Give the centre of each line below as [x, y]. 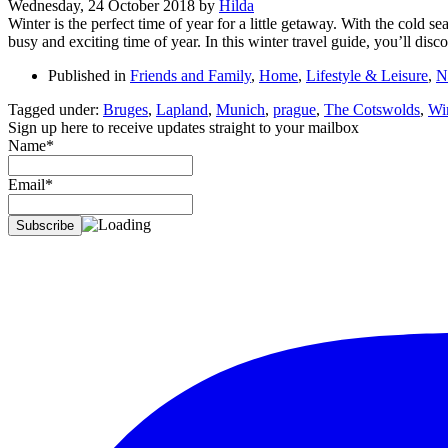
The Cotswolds [372, 109]
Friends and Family [190, 75]
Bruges [125, 109]
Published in [87, 75]
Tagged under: [53, 109]
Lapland [182, 109]
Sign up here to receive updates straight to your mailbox [183, 127]
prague [294, 109]
